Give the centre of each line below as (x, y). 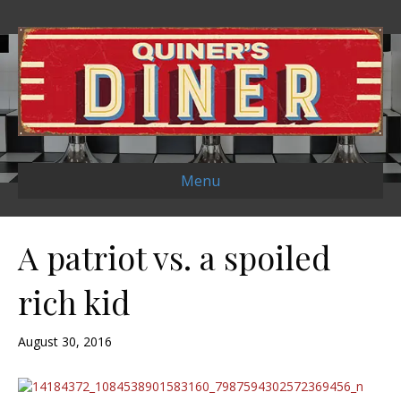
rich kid (74, 302)
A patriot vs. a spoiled (175, 257)
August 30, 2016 (65, 342)
